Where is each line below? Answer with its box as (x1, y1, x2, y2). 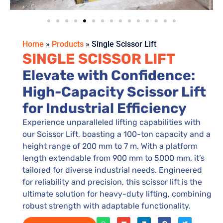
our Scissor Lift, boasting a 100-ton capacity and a (22, 129, 211, 139)
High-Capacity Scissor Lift (22, 83, 206, 100)
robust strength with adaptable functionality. (22, 201, 191, 211)
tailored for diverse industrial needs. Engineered (22, 165, 202, 175)
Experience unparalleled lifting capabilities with (22, 117, 201, 127)
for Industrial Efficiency (22, 100, 187, 116)
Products (52, 39, 84, 49)
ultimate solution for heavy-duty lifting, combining (22, 189, 212, 199)
